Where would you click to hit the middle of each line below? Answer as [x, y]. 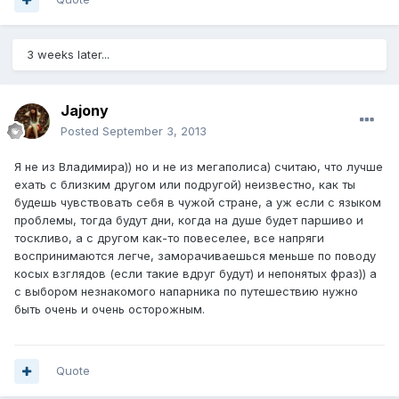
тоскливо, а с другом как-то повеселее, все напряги [169, 238]
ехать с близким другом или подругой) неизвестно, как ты [185, 185]
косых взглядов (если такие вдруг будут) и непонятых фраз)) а [195, 274]
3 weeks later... [68, 55]
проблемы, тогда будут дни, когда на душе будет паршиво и [189, 220]
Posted [81, 131]
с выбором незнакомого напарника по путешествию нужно [186, 292]
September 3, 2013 [155, 131]
